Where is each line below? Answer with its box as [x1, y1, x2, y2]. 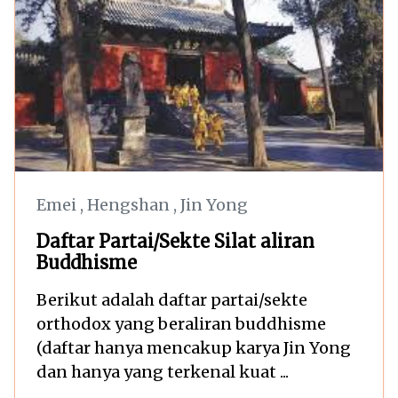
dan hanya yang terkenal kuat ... [36, 361, 289, 382]
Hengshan [87, 194, 173, 215]
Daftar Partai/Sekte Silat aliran [36, 229, 314, 252]
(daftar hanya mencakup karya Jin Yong [36, 337, 351, 358]
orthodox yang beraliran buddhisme [36, 313, 326, 334]
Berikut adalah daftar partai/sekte [36, 289, 307, 310]
